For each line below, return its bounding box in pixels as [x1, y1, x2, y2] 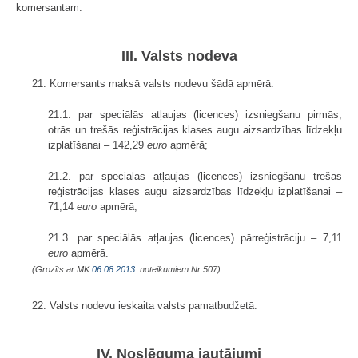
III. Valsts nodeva [121, 47, 237, 64]
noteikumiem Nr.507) [137, 264, 221, 274]
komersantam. [16, 2, 82, 14]
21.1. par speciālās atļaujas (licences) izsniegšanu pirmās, [48, 108, 342, 121]
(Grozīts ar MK [32, 264, 92, 274]
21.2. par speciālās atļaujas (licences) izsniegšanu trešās [48, 169, 342, 182]
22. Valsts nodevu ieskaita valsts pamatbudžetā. [32, 299, 257, 312]
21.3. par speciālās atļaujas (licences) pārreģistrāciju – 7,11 [48, 231, 342, 244]
